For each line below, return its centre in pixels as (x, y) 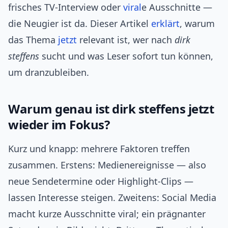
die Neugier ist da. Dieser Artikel (80, 24)
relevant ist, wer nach (126, 40)
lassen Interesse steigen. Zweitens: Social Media (112, 198)
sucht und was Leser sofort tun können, (126, 56)
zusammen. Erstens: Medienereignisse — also (107, 165)
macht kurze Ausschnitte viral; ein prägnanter (107, 214)
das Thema (33, 40)
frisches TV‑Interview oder (66, 7)
